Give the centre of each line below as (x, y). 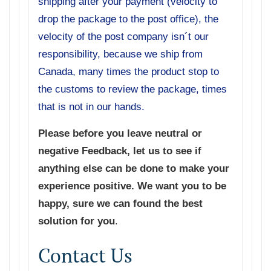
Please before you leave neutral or (120, 134)
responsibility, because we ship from (120, 54)
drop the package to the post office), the (128, 19)
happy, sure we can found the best (120, 204)
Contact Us (85, 256)
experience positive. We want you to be (132, 186)
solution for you (77, 221)
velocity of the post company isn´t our (123, 37)
